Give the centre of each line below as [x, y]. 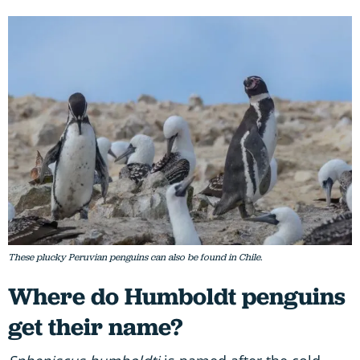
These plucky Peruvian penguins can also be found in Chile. [135, 258]
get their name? [95, 327]
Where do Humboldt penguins [177, 297]
